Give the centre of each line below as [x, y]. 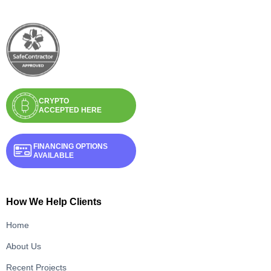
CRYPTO [54, 101]
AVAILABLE [54, 155]
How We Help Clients [54, 202]
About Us [24, 246]
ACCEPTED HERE [70, 110]
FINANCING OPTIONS [70, 146]
